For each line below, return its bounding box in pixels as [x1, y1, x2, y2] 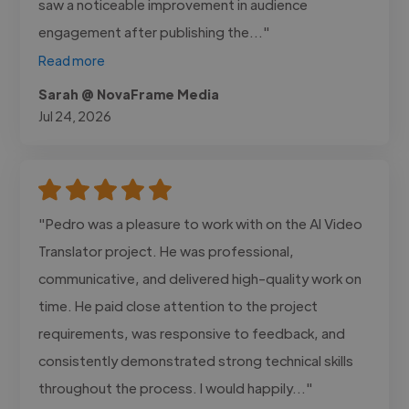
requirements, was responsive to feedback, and [38, 323, 346, 341]
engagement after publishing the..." [38, 22, 271, 40]
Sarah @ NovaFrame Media [38, 85, 220, 102]
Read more [38, 51, 106, 68]
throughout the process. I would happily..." [38, 378, 314, 396]
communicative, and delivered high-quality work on [38, 268, 362, 287]
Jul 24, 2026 [38, 107, 112, 124]
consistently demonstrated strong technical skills [38, 351, 354, 369]
